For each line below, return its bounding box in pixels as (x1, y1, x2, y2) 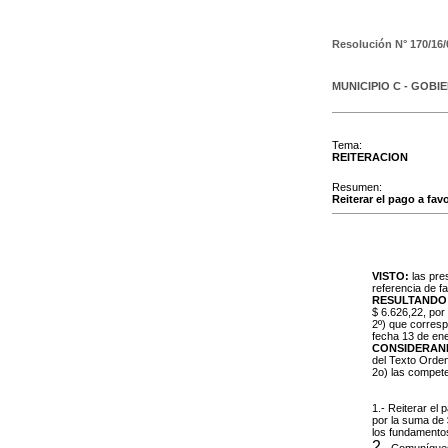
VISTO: (372, 270, 409, 282)
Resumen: (332, 181, 382, 193)
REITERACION (332, 151, 408, 163)
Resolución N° (332, 38, 410, 50)
